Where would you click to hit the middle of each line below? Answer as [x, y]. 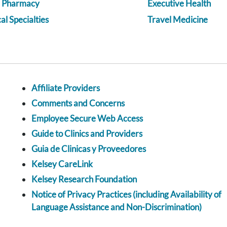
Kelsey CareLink [62, 164]
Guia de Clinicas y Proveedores [89, 148]
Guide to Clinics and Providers [87, 133]
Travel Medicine [178, 19]
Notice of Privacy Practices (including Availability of [126, 194]
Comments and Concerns [78, 103]
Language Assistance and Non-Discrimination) [117, 207]
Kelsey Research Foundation [84, 179]
